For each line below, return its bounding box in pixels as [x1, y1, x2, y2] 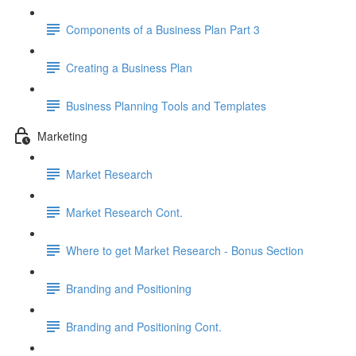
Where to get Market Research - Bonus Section [66, 242, 304, 258]
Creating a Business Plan [66, 59, 192, 75]
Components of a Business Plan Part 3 [66, 21, 260, 37]
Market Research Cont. [66, 203, 183, 220]
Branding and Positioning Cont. [66, 318, 222, 335]
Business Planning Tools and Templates [66, 97, 266, 114]
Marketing [37, 127, 87, 144]
